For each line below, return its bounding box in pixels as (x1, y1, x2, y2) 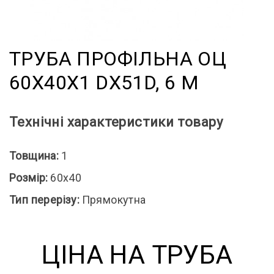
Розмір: (9, 171, 48, 184)
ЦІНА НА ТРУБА (41, 239, 233, 270)
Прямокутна (81, 193, 146, 206)
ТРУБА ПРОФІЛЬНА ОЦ (9, 46, 227, 70)
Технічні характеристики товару (9, 114, 223, 130)
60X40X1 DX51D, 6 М (9, 70, 199, 94)
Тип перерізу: (9, 193, 80, 206)
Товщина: (9, 149, 59, 162)
